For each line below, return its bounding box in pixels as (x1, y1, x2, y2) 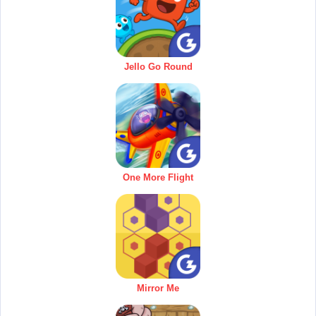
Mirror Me (137, 283, 179, 294)
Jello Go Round (123, 61, 193, 73)
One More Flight (123, 172, 193, 183)
